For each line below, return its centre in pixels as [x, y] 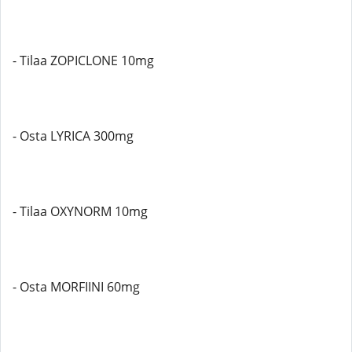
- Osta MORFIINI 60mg [76, 287]
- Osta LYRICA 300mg [73, 136]
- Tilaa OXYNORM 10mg [80, 211]
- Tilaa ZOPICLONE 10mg [83, 60]
